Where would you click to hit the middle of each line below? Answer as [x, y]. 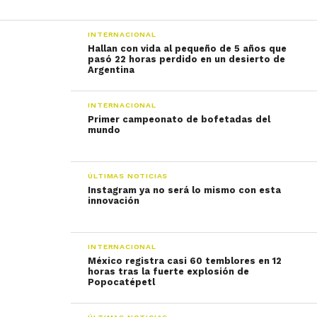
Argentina [111, 70]
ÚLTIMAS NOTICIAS [128, 176]
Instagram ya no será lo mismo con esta [185, 190]
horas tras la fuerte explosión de [169, 271]
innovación [114, 201]
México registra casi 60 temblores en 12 [185, 261]
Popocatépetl [122, 282]
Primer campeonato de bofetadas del [179, 119]
